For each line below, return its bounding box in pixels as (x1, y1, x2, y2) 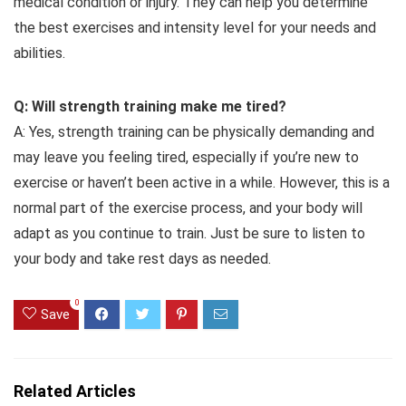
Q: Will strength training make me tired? (14, 97, 286, 115)
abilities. (14, 43, 65, 62)
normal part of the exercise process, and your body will (14, 198, 362, 217)
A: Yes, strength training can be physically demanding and (14, 122, 374, 140)
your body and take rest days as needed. (14, 249, 271, 267)
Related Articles (14, 381, 136, 401)
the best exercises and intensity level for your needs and (14, 18, 376, 36)
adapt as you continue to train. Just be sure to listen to (14, 224, 365, 242)
